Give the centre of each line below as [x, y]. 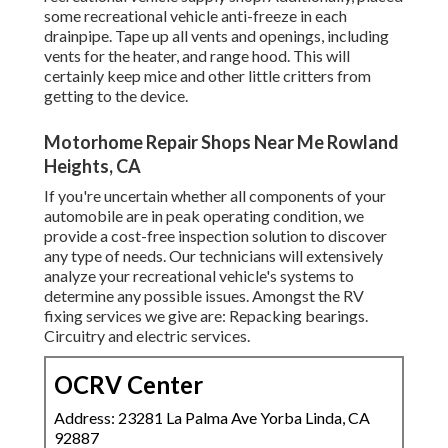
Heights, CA [92, 166]
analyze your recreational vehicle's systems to [199, 276]
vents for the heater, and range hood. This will [197, 56]
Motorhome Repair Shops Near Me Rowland [221, 142]
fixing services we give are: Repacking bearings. [206, 316]
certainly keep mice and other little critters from [207, 76]
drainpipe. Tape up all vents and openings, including [216, 36]
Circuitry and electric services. [147, 336]
